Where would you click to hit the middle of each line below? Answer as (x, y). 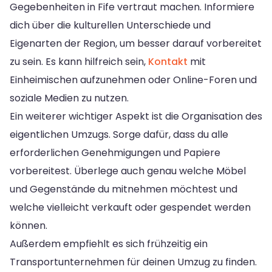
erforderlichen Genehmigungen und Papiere (115, 152)
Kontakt (168, 61)
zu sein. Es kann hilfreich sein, (79, 61)
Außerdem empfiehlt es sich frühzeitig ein (109, 243)
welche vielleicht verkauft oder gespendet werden (130, 207)
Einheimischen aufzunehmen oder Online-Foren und (133, 80)
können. (29, 225)
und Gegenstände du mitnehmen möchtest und (124, 189)
